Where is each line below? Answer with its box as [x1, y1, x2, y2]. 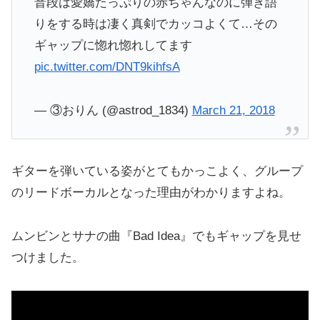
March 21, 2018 [191, 104, 275, 118]
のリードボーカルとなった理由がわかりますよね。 [11, 186, 291, 200]
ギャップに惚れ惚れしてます [34, 39, 192, 53]
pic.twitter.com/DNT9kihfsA [34, 60, 180, 74]
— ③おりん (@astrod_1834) [34, 104, 192, 118]
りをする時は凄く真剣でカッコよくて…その [34, 17, 277, 31]
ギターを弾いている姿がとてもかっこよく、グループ [11, 164, 303, 179]
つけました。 [11, 251, 84, 264]
